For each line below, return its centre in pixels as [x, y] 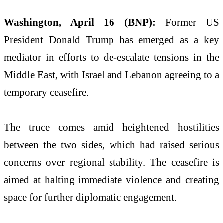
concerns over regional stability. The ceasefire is [111, 162]
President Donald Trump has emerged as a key [111, 39]
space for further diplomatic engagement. [90, 197]
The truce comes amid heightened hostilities [111, 127]
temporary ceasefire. [46, 92]
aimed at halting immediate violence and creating [111, 180]
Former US [187, 22]
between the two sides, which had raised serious [111, 145]
